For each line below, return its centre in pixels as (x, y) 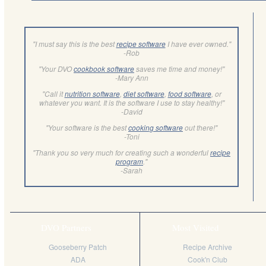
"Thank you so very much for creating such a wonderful (121, 152)
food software (189, 93)
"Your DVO (56, 68)
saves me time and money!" (179, 68)
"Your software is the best (87, 127)
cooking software (156, 127)
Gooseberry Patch (78, 246)
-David (132, 111)
